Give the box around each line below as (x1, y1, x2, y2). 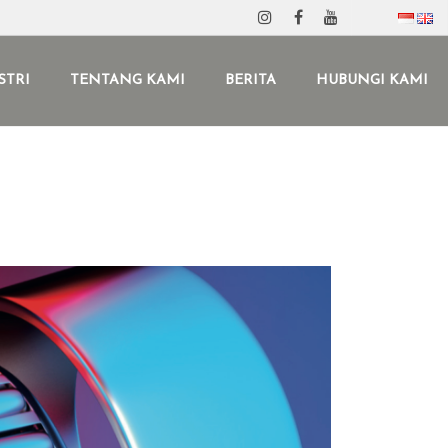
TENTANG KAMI (70, 73, 185, 88)
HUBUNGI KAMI (316, 73, 428, 88)
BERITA (225, 73, 276, 88)
